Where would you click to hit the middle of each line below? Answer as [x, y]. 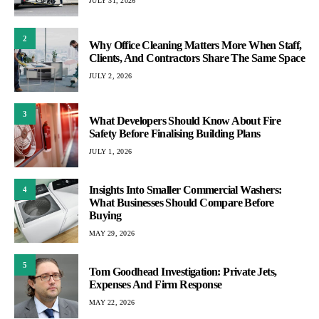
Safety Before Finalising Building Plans [175, 133]
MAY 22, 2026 [112, 302]
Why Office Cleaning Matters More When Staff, [195, 45]
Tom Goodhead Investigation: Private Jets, [183, 271]
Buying [105, 215]
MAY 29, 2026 [112, 233]
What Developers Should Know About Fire [185, 120]
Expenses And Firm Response [156, 284]
